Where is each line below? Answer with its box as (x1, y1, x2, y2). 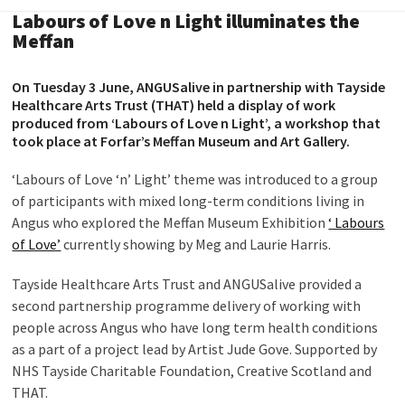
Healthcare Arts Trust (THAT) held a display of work (12, 96, 336, 114)
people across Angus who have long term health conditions (12, 318, 379, 336)
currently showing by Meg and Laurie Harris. (61, 235, 332, 253)
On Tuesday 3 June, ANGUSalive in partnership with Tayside (12, 78, 386, 96)
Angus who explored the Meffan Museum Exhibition (12, 213, 329, 231)
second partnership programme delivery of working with (12, 297, 362, 315)
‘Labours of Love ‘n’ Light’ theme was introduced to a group (12, 170, 379, 188)
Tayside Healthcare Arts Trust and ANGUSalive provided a (12, 275, 363, 293)
